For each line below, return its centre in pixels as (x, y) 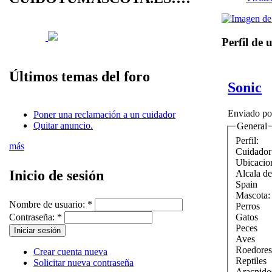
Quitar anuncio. (63, 125)
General (252, 126)
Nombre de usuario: (48, 204)
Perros (248, 206)
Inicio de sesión (56, 175)
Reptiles (251, 260)
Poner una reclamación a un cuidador (104, 114)
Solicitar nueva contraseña (83, 263)
